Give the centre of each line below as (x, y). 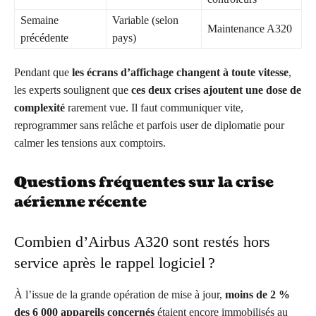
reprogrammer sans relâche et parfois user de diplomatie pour (149, 126)
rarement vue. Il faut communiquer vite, (154, 108)
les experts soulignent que (73, 90)
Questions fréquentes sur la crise (144, 183)
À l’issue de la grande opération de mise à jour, (120, 295)
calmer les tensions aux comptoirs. (90, 143)
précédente (44, 38)
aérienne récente (80, 203)
